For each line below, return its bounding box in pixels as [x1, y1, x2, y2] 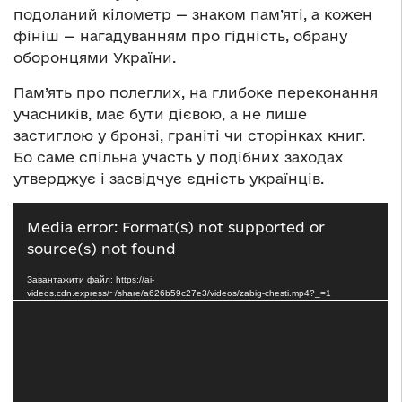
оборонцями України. [13, 49, 176, 66]
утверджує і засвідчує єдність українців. [13, 170, 324, 188]
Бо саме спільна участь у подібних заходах [13, 149, 344, 166]
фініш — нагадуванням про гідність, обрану [13, 28, 347, 45]
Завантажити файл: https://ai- [27, 275, 154, 285]
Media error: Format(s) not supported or [27, 219, 325, 236]
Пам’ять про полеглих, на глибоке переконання [13, 84, 378, 101]
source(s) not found [27, 240, 176, 258]
